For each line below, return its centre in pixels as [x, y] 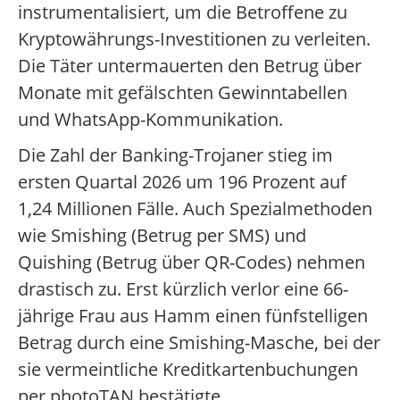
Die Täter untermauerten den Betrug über [190, 66]
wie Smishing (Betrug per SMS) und [162, 236]
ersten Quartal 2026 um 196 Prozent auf [182, 182]
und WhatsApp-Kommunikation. [150, 120]
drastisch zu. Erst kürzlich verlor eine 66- [183, 289]
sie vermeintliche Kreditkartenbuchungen [188, 370]
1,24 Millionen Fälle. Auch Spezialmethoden [195, 209]
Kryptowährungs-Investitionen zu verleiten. [194, 39]
